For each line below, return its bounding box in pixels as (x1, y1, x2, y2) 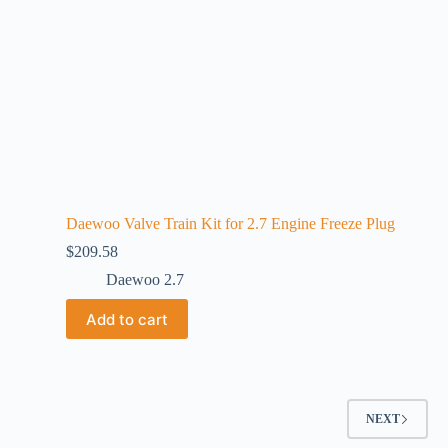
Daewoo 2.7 (106, 271, 184, 288)
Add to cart (86, 309, 168, 329)
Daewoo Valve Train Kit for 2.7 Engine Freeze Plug (66, 215, 395, 232)
